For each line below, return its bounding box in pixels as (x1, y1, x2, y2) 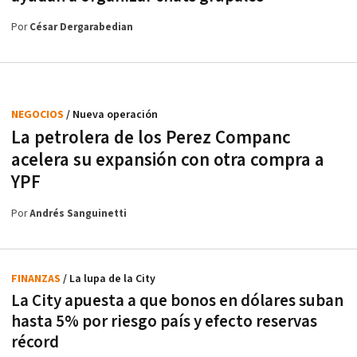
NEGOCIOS (11, 107, 66, 122)
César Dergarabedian (29, 20, 133, 34)
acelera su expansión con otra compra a (11, 147, 324, 172)
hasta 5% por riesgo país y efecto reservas (11, 310, 317, 332)
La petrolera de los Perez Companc (11, 125, 291, 150)
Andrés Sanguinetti (29, 206, 127, 221)
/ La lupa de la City (63, 271, 155, 286)
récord (11, 331, 59, 353)
